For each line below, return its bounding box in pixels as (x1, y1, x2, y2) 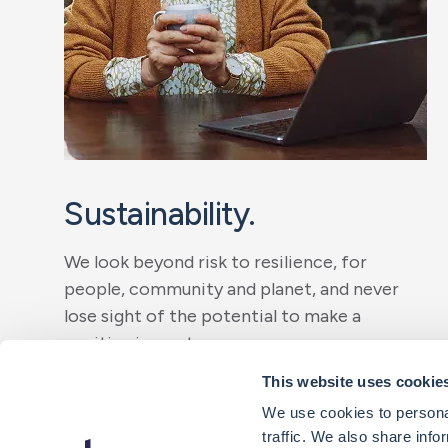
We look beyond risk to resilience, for (64, 251, 367, 273)
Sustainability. (64, 195, 256, 233)
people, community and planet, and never (64, 278, 399, 300)
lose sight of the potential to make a (64, 305, 361, 327)
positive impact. (64, 332, 197, 354)
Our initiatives (85, 385, 200, 408)
